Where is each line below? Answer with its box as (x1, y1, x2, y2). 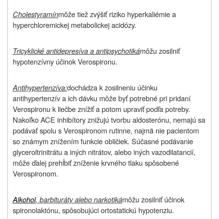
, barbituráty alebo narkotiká (36, 194, 122, 204)
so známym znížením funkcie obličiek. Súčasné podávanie (13, 135, 193, 146)
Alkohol (13, 194, 36, 204)
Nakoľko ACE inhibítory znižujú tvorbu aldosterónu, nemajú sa (13, 114, 205, 125)
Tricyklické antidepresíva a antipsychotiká (13, 45, 140, 56)
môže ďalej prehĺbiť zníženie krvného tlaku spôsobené (13, 157, 179, 168)
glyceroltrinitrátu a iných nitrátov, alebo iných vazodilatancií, (13, 146, 196, 157)
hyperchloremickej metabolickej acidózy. (13, 19, 136, 30)
